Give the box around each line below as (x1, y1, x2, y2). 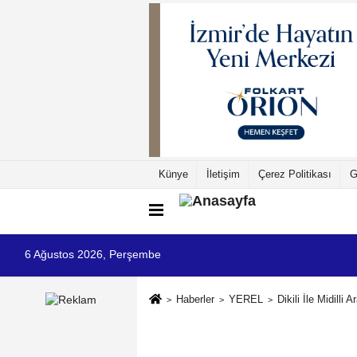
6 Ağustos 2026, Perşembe (25, 248, 161, 261)
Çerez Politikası (258, 167, 331, 180)
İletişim (206, 167, 240, 180)
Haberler (175, 292, 214, 305)
